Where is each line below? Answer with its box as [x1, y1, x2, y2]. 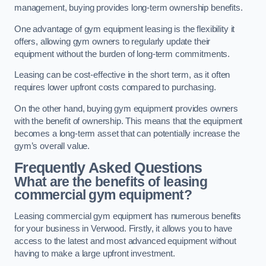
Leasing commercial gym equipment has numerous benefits [14, 211, 242, 221]
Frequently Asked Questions [14, 160, 202, 176]
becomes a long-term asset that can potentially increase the [14, 128, 240, 138]
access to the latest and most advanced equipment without [14, 236, 236, 246]
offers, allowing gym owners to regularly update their [14, 36, 211, 46]
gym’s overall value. [14, 141, 90, 151]
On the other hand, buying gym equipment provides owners [14, 103, 239, 113]
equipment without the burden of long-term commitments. [14, 49, 230, 59]
